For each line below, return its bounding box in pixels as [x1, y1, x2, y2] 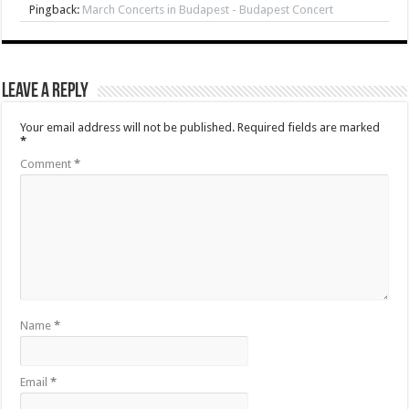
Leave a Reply [2, 81, 89, 103]
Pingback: [29, 3, 83, 17]
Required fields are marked [237, 121, 381, 135]
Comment [20, 157, 75, 172]
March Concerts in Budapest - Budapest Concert [82, 3, 334, 17]
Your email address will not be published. [20, 121, 236, 135]
